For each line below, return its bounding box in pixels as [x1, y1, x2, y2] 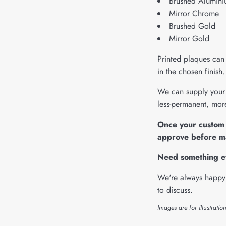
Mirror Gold [169, 33, 209, 44]
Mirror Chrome [169, 8, 219, 19]
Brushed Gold [169, 20, 215, 32]
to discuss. [157, 184, 193, 196]
